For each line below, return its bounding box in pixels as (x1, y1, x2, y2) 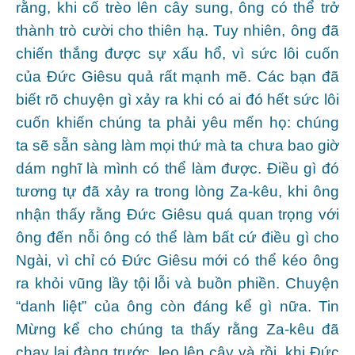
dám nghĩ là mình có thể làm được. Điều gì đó (16, 159, 339, 177)
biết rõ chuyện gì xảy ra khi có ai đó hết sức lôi (16, 90, 339, 108)
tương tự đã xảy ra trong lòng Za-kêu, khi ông (16, 182, 339, 200)
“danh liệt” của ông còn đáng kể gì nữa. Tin (16, 297, 339, 315)
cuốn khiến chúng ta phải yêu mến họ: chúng (16, 113, 339, 131)
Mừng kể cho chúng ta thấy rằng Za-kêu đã (16, 320, 339, 338)
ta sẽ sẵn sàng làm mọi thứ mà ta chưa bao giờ (16, 136, 339, 154)
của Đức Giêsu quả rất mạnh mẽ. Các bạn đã (16, 67, 339, 85)
